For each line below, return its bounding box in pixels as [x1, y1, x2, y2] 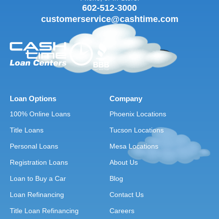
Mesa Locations [109, 142, 158, 151]
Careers [109, 207, 134, 215]
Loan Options [10, 94, 56, 103]
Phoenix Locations [109, 110, 166, 118]
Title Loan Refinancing [10, 207, 79, 215]
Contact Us [109, 191, 144, 199]
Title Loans [10, 126, 44, 134]
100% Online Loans [10, 110, 70, 118]
